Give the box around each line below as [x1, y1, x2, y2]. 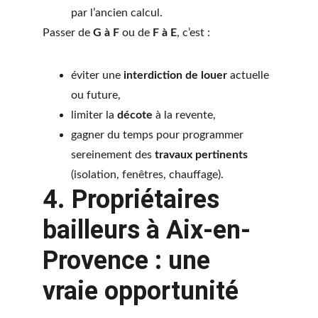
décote [117, 109, 153, 121]
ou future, [71, 89, 121, 101]
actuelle [227, 70, 272, 81]
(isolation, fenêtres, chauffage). [71, 169, 224, 180]
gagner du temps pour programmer [71, 129, 246, 141]
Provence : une [43, 246, 216, 275]
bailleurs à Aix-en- [43, 215, 251, 245]
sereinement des [71, 149, 155, 160]
